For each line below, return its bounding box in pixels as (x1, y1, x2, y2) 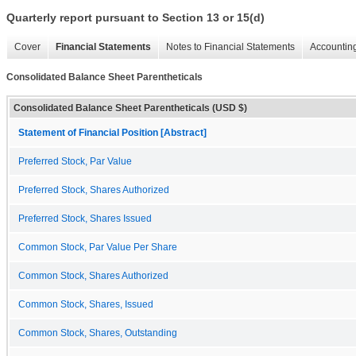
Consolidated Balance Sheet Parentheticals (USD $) (14, 102, 247, 114)
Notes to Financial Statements (166, 41, 295, 53)
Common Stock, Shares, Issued (18, 299, 153, 309)
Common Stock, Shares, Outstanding (18, 327, 177, 338)
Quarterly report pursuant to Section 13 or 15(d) (6, 11, 265, 25)
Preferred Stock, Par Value (18, 156, 132, 166)
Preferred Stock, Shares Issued (18, 213, 152, 223)
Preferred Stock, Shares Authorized (18, 184, 169, 195)
